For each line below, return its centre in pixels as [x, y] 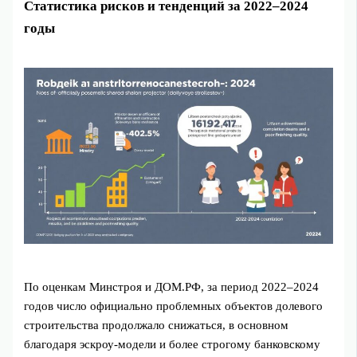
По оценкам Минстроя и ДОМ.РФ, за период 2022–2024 [172, 286]
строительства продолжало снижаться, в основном [157, 325]
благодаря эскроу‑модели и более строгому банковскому [173, 344]
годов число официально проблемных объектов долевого [174, 306]
